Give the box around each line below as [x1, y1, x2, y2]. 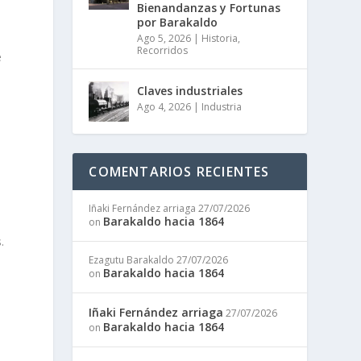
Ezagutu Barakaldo [89, 252, 175, 267]
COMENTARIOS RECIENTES [89, 162, 270, 180]
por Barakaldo [137, 14, 218, 30]
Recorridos [137, 43, 189, 57]
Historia [201, 31, 239, 45]
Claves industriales [137, 82, 243, 98]
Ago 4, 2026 [137, 99, 192, 114]
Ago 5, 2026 [137, 31, 192, 45]
